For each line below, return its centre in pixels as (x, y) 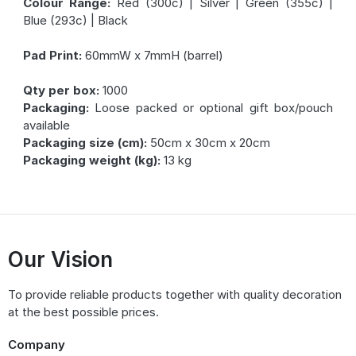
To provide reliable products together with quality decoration (175, 294)
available (46, 125)
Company (37, 344)
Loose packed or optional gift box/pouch (211, 107)
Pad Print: (52, 55)
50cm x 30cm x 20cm (208, 142)
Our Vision (60, 259)
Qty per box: (61, 90)
